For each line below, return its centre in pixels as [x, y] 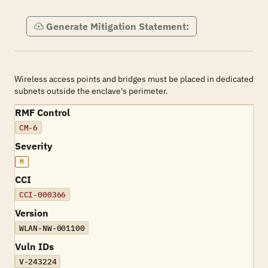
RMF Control [42, 112]
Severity [34, 146]
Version [32, 213]
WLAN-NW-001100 [52, 228]
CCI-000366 [42, 194]
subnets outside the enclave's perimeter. [91, 91]
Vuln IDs [34, 246]
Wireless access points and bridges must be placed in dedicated [134, 79]
